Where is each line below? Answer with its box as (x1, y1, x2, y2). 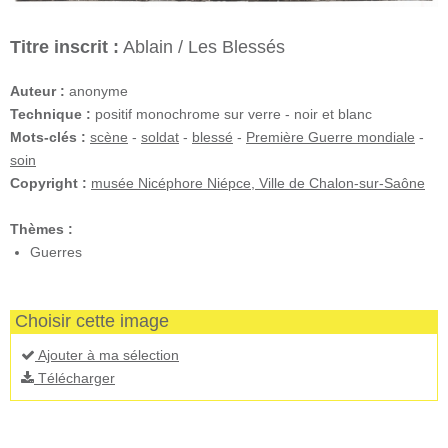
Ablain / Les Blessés (119, 36, 285, 57)
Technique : (10, 105, 91, 122)
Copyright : (10, 174, 87, 191)
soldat (141, 128, 179, 145)
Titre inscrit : (10, 36, 119, 57)
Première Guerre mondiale (246, 128, 415, 145)
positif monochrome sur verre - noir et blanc (91, 105, 372, 122)
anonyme (65, 82, 128, 99)
